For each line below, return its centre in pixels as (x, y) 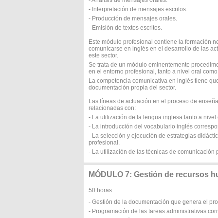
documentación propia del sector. (132, 88)
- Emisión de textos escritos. (125, 28)
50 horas (100, 190)
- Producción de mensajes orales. (133, 18)
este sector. (103, 55)
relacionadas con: (112, 108)
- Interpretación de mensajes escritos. (138, 9)
